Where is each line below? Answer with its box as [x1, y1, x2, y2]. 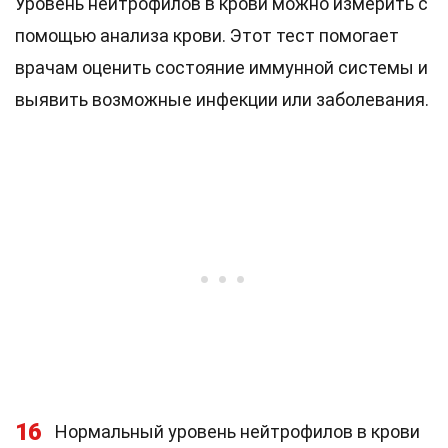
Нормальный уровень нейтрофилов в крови [55, 421, 420, 442]
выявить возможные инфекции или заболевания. [15, 89, 429, 110]
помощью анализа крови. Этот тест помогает [15, 25, 399, 46]
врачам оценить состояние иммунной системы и [15, 57, 428, 78]
